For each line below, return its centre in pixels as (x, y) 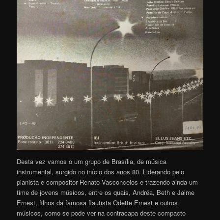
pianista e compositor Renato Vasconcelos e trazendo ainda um (108, 182)
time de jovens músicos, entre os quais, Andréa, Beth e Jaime (106, 192)
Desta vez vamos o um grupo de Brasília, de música (92, 161)
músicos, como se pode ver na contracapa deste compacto (101, 213)
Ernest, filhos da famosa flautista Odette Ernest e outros (97, 202)
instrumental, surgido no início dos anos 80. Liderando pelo (101, 171)
